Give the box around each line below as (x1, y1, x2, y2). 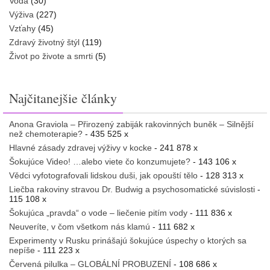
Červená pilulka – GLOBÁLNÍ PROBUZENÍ (9, 259, 171, 269)
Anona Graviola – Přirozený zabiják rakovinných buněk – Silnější (9, 119, 254, 129)
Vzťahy (9, 23, 36, 33)
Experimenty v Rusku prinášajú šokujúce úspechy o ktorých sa (9, 235, 246, 245)
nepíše (9, 245, 35, 255)
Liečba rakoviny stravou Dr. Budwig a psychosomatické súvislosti (9, 184, 255, 194)
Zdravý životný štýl (9, 37, 80, 47)
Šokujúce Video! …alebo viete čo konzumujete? (9, 156, 190, 166)
